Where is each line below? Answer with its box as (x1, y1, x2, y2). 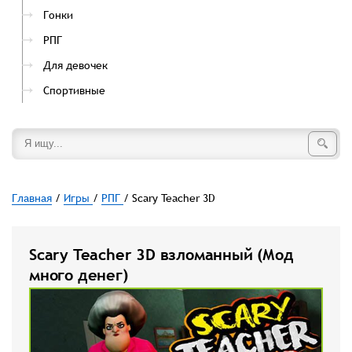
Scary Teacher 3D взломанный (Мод (29, 244, 294, 265)
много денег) (29, 265, 128, 285)
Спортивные (43, 83, 105, 97)
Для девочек (43, 58, 108, 72)
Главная (12, 191, 52, 205)
